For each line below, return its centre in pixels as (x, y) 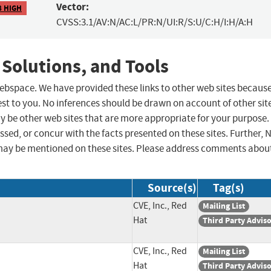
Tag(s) (229, 188)
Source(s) (172, 188)
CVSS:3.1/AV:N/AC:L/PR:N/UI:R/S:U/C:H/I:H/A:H (154, 22)
